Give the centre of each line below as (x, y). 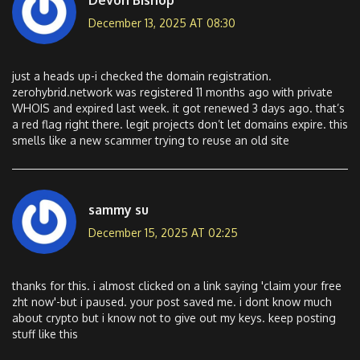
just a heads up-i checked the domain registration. (142, 76)
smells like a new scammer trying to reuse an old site (151, 141)
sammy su (119, 209)
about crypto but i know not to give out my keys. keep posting (174, 318)
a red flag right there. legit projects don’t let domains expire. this (180, 125)
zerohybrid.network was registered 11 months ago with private (172, 92)
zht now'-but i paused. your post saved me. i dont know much (172, 302)
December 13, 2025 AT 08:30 (162, 22)
